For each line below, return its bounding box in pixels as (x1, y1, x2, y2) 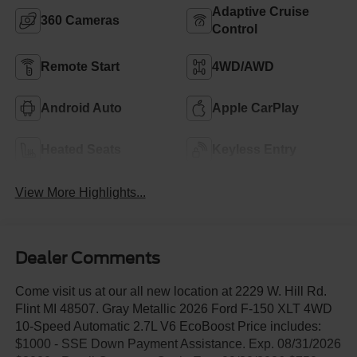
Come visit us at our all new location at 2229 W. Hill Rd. (14, 284, 327, 298)
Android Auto (40, 100, 122, 115)
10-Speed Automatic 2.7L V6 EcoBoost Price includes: (14, 319, 321, 333)
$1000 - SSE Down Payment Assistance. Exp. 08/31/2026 (14, 336, 341, 351)
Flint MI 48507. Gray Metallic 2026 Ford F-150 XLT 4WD (14, 301, 332, 316)
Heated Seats (40, 142, 121, 156)
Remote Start (40, 59, 120, 73)
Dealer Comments (14, 248, 160, 268)
